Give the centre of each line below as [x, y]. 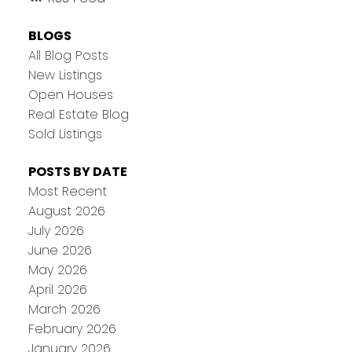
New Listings [65, 75]
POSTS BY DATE [77, 171]
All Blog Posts [68, 56]
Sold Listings [65, 134]
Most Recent [67, 191]
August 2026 [66, 211]
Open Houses [70, 95]
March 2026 [64, 309]
